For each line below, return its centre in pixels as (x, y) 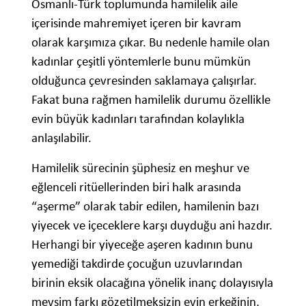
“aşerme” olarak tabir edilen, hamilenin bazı (145, 206)
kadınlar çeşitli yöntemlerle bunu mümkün (141, 61)
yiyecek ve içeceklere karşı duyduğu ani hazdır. (152, 225)
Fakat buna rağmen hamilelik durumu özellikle (151, 100)
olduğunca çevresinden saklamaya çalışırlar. (144, 81)
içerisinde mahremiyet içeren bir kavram (136, 23)
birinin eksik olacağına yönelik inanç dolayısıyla (152, 283)
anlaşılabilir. (61, 138)
